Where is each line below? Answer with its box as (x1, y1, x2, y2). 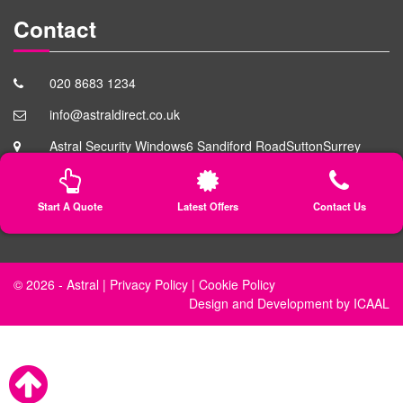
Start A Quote (37, 198, 103, 213)
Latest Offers (176, 198, 238, 213)
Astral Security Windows (49, 137, 186, 156)
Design (189, 294, 228, 313)
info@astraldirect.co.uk (49, 105, 180, 124)
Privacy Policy (110, 275, 188, 294)
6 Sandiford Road (186, 137, 286, 156)
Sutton (286, 137, 323, 156)
